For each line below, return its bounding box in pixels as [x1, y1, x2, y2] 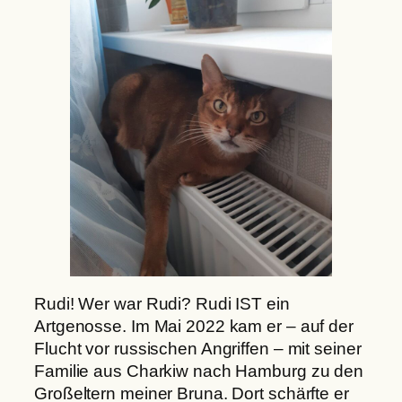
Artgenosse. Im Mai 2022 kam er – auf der [34, 317, 354, 336]
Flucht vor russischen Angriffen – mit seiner [34, 339, 362, 359]
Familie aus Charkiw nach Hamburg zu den [34, 362, 364, 381]
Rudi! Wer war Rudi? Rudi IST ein [34, 294, 290, 314]
